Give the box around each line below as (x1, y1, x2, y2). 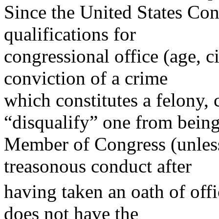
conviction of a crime (4, 67, 168, 88)
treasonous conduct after (4, 155, 192, 176)
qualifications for (4, 23, 136, 44)
